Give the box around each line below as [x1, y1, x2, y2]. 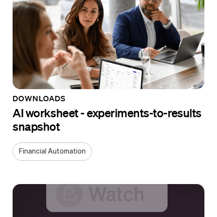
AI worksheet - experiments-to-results [13, 105, 201, 120]
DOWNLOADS [13, 93, 65, 103]
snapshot [13, 119, 60, 133]
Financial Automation [19, 148, 86, 155]
